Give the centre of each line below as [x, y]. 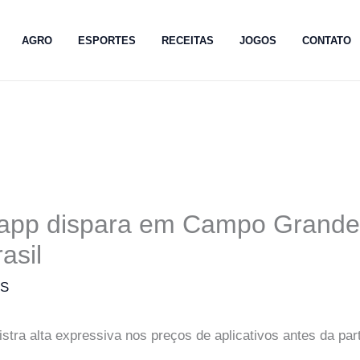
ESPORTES [107, 41]
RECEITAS [188, 41]
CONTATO [327, 41]
